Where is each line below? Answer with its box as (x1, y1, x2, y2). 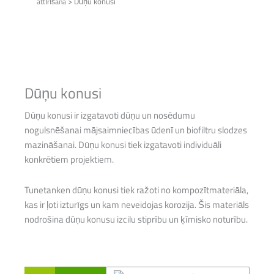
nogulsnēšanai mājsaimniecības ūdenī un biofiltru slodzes (24, 123, 247, 138)
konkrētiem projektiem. (24, 152, 114, 167)
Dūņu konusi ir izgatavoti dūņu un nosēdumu (24, 108, 195, 123)
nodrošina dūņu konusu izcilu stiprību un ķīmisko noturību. (24, 212, 248, 226)
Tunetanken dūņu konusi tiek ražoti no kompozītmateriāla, (24, 182, 248, 197)
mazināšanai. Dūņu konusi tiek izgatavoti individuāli (24, 138, 221, 152)
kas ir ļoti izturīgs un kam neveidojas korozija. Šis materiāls (24, 197, 249, 212)
